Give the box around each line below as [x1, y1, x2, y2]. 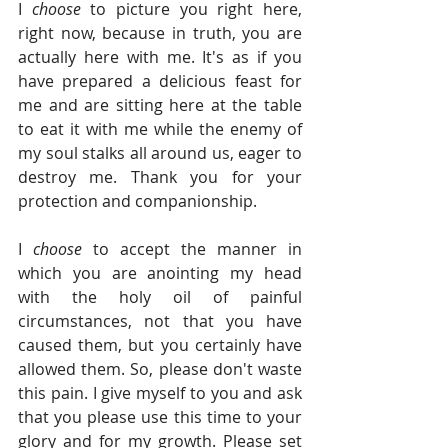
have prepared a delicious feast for [18, 70, 302, 93]
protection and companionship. [18, 190, 257, 213]
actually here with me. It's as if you [18, 46, 302, 69]
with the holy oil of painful [18, 286, 302, 309]
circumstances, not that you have [18, 310, 302, 333]
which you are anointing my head [18, 262, 302, 285]
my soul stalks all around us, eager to [18, 142, 302, 165]
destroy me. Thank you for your [18, 166, 302, 189]
